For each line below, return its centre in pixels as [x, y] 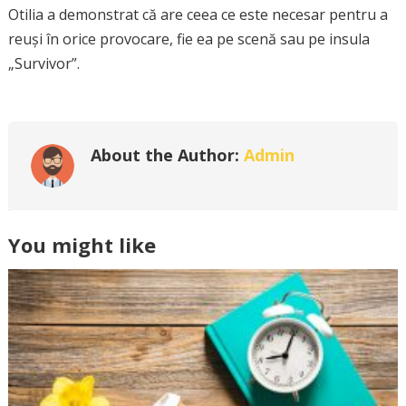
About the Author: [167, 155]
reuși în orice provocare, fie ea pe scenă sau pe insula [188, 39]
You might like [82, 245]
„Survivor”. [43, 63]
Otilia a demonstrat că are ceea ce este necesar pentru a [198, 14]
